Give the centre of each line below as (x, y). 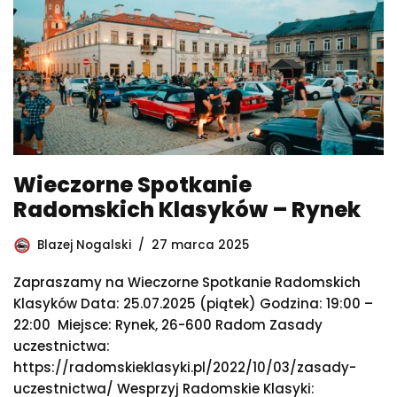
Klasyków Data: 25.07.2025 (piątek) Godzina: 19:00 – (193, 303)
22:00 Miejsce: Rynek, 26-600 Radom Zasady (168, 324)
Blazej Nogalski (84, 245)
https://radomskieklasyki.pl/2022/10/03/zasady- (185, 367)
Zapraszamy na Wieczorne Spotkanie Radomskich (187, 282)
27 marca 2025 (200, 245)
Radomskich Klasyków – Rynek (187, 209)
